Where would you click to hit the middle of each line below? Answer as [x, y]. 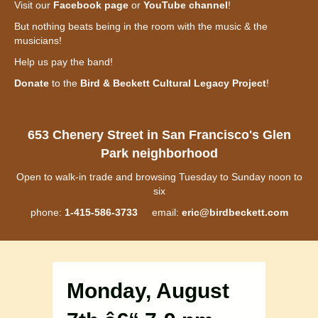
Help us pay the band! [64, 62]
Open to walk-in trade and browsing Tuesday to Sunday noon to [159, 177]
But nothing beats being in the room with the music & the [141, 27]
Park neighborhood [159, 154]
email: [159, 213]
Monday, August [148, 291]
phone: [47, 213]
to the [65, 83]
